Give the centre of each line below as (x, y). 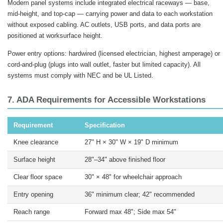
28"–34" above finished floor (125, 160)
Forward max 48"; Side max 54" (130, 212)
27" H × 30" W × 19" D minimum (131, 142)
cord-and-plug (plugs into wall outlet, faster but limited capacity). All (104, 64)
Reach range (32, 212)
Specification (105, 125)
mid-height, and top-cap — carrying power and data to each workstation (110, 14)
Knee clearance (36, 142)
